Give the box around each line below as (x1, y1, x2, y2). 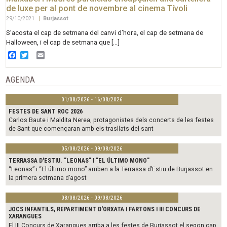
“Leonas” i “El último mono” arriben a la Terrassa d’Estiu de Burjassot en (9, 165, 213, 173)
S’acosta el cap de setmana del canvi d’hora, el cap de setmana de (6, 28, 204, 37)
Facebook (16, 50, 52, 60)
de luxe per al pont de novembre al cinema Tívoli (6, 4, 188, 14)
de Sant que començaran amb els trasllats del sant (9, 125, 154, 133)
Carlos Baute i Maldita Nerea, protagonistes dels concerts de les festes (9, 117, 214, 124)
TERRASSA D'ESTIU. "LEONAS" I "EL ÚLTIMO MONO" (9, 157, 150, 164)
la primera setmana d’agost (9, 174, 87, 181)
